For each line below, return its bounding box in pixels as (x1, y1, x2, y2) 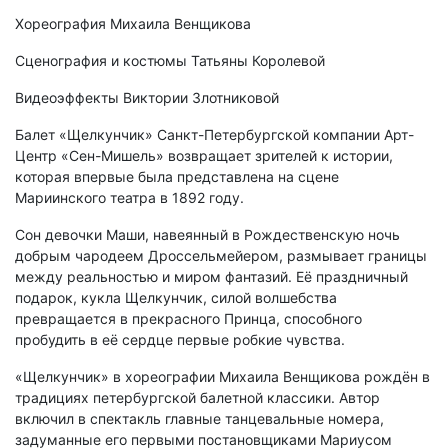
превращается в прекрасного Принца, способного (15, 310, 362, 328)
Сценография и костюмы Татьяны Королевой (15, 52, 325, 70)
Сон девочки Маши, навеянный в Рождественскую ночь (15, 226, 400, 244)
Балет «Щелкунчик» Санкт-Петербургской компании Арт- (15, 126, 414, 144)
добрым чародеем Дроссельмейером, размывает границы (15, 247, 427, 265)
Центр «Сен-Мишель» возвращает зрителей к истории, (15, 147, 393, 165)
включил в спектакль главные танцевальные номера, (15, 410, 384, 428)
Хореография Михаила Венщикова (15, 15, 251, 33)
